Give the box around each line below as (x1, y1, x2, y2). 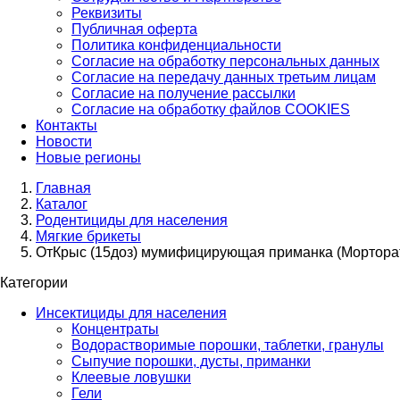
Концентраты (71, 321, 159, 337)
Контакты (36, 118, 97, 133)
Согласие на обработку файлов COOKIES (71, 102, 350, 117)
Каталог (36, 196, 87, 212)
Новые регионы (36, 150, 141, 165)
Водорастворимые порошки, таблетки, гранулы (71, 337, 384, 353)
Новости (36, 134, 92, 149)
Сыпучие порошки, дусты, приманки (71, 354, 311, 369)
